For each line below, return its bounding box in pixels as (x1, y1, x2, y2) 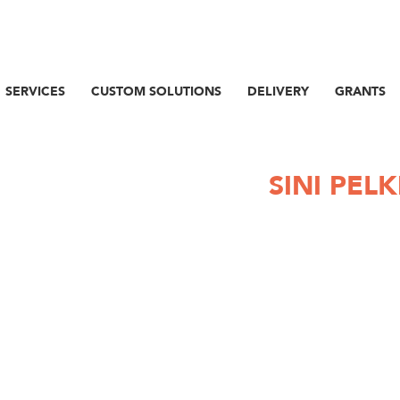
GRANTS (335, 84, 386, 98)
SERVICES (5, 84, 65, 98)
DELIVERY (247, 84, 309, 98)
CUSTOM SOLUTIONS (91, 84, 221, 98)
